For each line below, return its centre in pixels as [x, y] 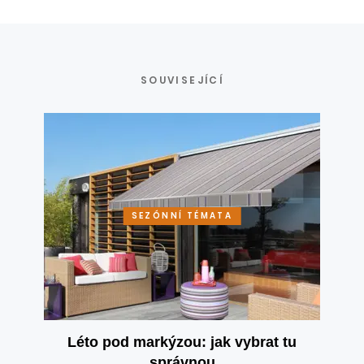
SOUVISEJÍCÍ [182, 80]
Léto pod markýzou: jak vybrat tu [182, 342]
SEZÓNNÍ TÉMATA [182, 216]
